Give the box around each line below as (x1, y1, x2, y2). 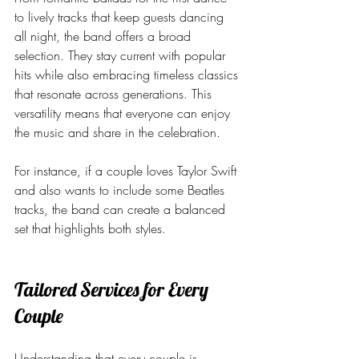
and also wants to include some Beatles (14, 181, 228, 199)
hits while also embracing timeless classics (14, 66, 242, 83)
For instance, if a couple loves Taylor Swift (14, 162, 240, 179)
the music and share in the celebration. (14, 123, 220, 141)
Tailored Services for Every (14, 277, 212, 301)
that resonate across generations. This (14, 85, 216, 103)
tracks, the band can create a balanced (14, 200, 229, 218)
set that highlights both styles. (14, 220, 166, 237)
